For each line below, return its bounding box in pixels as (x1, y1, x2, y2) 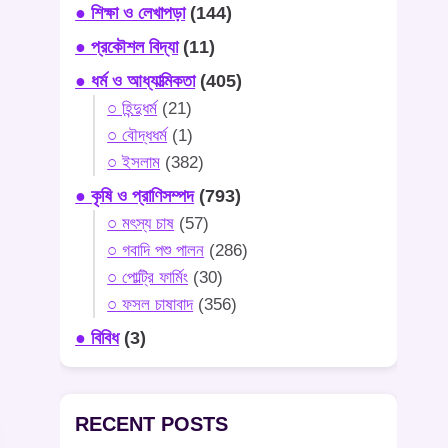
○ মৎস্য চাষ (107, 214, 175, 234)
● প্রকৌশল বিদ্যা (75, 37, 179, 58)
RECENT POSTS (75, 413, 229, 436)
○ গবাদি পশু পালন (107, 241, 205, 261)
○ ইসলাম (107, 153, 161, 173)
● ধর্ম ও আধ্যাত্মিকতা (75, 71, 196, 92)
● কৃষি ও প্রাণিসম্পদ (75, 186, 195, 207)
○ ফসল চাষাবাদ (107, 295, 194, 315)
